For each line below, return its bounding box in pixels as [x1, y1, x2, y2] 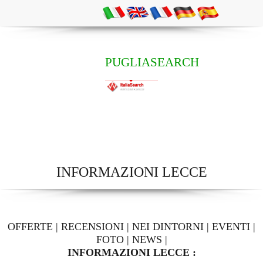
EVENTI [212, 221, 250, 233]
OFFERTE [8, 221, 53, 233]
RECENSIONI [61, 221, 124, 233]
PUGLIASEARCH [105, 55, 199, 69]
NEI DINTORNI [132, 221, 204, 233]
